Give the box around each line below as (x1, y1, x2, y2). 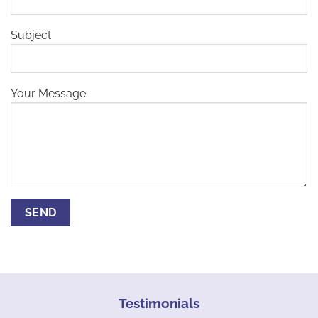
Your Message (11, 86, 86, 100)
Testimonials (119, 295, 199, 311)
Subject (11, 28, 51, 43)
